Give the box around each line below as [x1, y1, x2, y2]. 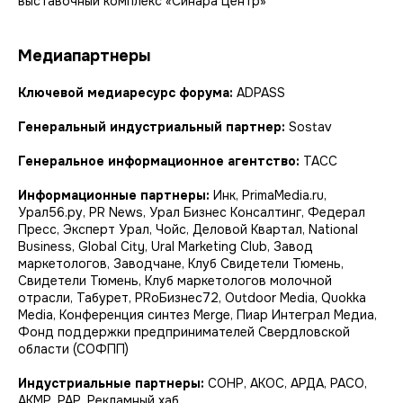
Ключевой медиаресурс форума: [18, 84, 237, 101]
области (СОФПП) [18, 340, 129, 357]
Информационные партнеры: [18, 186, 213, 203]
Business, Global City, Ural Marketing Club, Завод [18, 237, 313, 255]
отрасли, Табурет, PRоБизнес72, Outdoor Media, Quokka [18, 289, 366, 306]
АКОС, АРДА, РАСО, [250, 374, 367, 391]
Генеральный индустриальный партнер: [18, 118, 289, 135]
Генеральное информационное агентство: [18, 152, 300, 169]
